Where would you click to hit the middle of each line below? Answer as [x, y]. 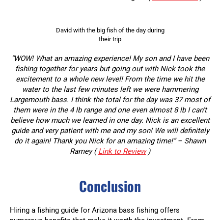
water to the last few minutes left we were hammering [110, 90]
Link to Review [122, 151]
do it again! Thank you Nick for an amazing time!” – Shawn [110, 141]
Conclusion [110, 186]
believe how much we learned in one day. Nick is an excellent [110, 121]
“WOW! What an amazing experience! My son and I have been [110, 59]
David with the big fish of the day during [110, 30]
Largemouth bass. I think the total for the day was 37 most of [110, 100]
